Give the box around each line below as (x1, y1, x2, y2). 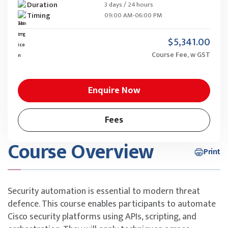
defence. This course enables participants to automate (8, 196, 216, 212)
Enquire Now (88, 82, 140, 98)
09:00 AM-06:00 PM (104, 10, 162, 21)
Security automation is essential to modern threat (8, 183, 200, 199)
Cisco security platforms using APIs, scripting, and (8, 209, 196, 224)
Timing (27, 9, 50, 22)
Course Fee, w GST (152, 48, 210, 61)
